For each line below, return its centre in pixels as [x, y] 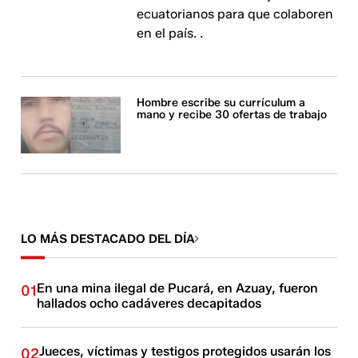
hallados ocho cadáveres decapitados [149, 303]
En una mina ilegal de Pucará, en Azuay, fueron [178, 288]
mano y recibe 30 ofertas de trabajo [232, 115]
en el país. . [170, 34]
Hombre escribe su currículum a [221, 103]
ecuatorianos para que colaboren [235, 14]
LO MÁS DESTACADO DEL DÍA [108, 239]
